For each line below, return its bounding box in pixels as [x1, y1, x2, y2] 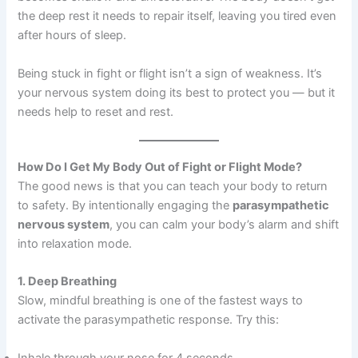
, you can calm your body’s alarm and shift [109, 217, 340, 232]
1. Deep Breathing [18, 274, 117, 289]
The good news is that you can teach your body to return [18, 178, 328, 193]
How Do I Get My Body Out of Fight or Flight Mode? [18, 159, 303, 174]
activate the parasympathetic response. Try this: [18, 312, 280, 328]
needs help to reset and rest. [18, 104, 174, 119]
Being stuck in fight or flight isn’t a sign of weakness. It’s [18, 66, 323, 81]
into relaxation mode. [18, 236, 133, 251]
